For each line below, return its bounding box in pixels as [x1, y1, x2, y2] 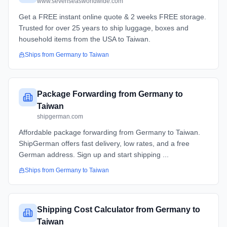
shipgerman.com [37, 113, 83, 120]
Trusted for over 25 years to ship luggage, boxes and [19, 24, 188, 32]
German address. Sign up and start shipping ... [19, 150, 169, 159]
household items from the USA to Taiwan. [19, 35, 150, 43]
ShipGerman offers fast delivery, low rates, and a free [19, 139, 190, 147]
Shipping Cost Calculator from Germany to [37, 205, 200, 214]
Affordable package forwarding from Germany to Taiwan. [19, 128, 200, 136]
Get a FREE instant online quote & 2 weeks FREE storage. [19, 13, 206, 21]
